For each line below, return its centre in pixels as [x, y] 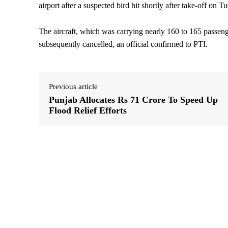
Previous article [73, 87]
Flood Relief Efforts [88, 111]
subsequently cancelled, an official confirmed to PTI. [123, 44]
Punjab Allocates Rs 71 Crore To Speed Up [133, 100]
